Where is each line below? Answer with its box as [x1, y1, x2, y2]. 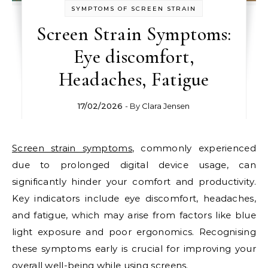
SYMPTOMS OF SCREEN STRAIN [71, 5, 197, 13]
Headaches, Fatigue [58, 68, 209, 92]
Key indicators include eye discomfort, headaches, [12, 193, 256, 205]
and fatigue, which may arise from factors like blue [12, 209, 256, 221]
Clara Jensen [142, 101, 190, 111]
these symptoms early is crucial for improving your [12, 243, 256, 255]
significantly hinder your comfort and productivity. [12, 176, 256, 188]
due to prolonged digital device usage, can [12, 159, 256, 171]
